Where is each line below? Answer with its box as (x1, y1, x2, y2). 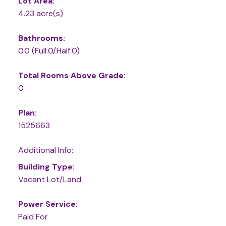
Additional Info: (18, 144, 73, 155)
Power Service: (18, 198, 78, 209)
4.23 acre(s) (18, 8, 63, 19)
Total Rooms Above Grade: (18, 70, 126, 81)
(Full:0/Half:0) (31, 45, 80, 56)
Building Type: (18, 161, 75, 172)
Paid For (18, 211, 48, 222)
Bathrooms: (18, 32, 65, 43)
